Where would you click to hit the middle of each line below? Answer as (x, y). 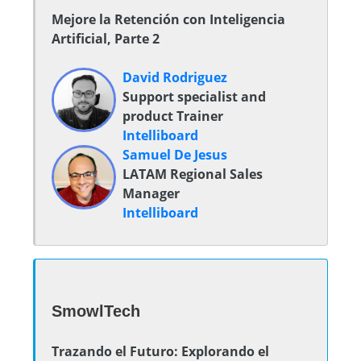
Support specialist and (194, 97)
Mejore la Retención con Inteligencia (168, 19)
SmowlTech (96, 311)
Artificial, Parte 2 (106, 39)
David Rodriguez (175, 77)
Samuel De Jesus (175, 155)
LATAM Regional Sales (193, 174)
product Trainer (173, 116)
